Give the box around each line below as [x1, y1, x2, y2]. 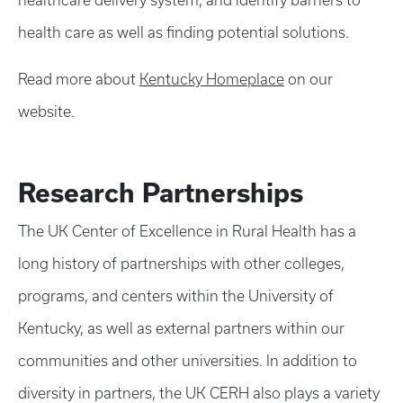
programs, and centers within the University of [18, 288, 334, 304]
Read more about [18, 71, 139, 87]
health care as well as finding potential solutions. [18, 24, 349, 40]
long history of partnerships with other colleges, [18, 255, 345, 272]
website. [18, 103, 75, 120]
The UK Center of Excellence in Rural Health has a [18, 223, 356, 239]
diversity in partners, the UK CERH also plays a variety [18, 385, 380, 401]
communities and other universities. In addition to [18, 353, 357, 369]
